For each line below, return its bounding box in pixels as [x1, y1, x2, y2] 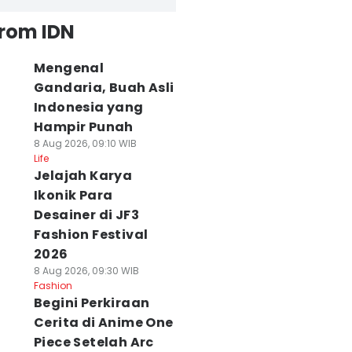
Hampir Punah [33, 118, 134, 136]
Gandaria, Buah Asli [33, 79, 174, 97]
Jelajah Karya [33, 167, 133, 185]
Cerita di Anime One [33, 313, 174, 332]
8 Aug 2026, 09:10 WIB [33, 137, 137, 150]
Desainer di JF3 [33, 206, 139, 224]
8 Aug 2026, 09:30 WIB [33, 264, 139, 277]
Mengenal [33, 59, 104, 77]
